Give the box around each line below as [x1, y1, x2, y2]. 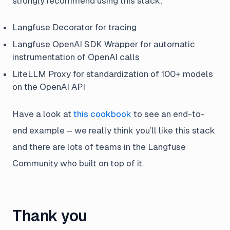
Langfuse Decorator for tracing [12, 22, 137, 32]
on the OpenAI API [12, 81, 85, 92]
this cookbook [73, 108, 131, 119]
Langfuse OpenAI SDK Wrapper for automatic [12, 39, 195, 49]
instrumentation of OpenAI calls [12, 51, 140, 62]
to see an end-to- [131, 108, 205, 119]
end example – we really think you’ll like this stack [12, 125, 215, 136]
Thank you [12, 206, 87, 225]
